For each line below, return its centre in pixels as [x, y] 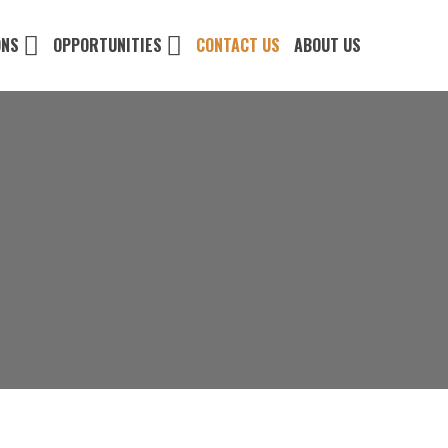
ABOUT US [327, 45]
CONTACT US [237, 45]
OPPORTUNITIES [107, 45]
